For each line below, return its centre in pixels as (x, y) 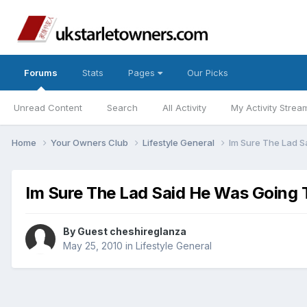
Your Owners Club (90, 142)
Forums (41, 73)
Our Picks (208, 73)
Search (122, 108)
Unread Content (48, 108)
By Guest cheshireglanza (125, 232)
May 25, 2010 (93, 246)
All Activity (184, 108)
